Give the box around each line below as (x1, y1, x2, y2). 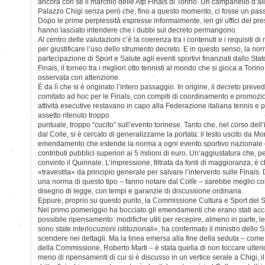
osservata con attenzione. (38, 73, 120, 82)
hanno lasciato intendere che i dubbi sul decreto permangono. (38, 25, 237, 34)
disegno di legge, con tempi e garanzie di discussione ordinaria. (38, 186, 243, 195)
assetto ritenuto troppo (38, 111, 109, 119)
